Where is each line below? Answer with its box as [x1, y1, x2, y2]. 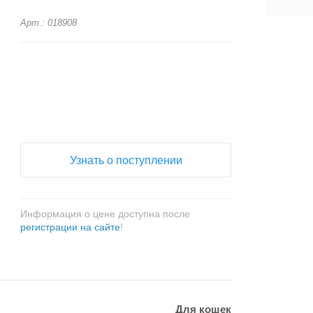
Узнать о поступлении [69, 154, 182, 166]
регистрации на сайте [20, 221, 121, 233]
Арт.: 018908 [20, 17, 78, 28]
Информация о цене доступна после [20, 208, 191, 219]
